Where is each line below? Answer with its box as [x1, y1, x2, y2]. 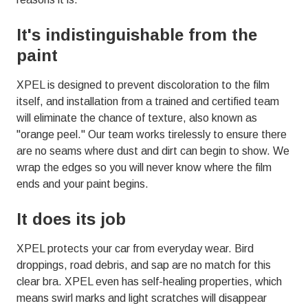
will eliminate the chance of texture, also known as [16, 111, 257, 124]
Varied [107, 14, 139, 26]
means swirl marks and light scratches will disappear [16, 291, 267, 304]
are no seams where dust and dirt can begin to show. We [16, 144, 289, 157]
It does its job [16, 209, 126, 228]
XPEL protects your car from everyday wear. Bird [16, 242, 254, 254]
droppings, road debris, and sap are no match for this [16, 258, 271, 271]
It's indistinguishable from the [16, 25, 257, 44]
